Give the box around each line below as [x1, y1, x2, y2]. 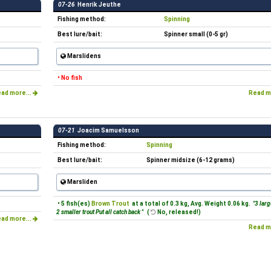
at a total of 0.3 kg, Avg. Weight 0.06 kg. [129, 200, 252, 207]
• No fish [57, 74, 82, 81]
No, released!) [156, 209, 201, 215]
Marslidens [66, 53, 101, 59]
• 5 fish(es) [57, 200, 91, 207]
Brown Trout [91, 200, 129, 207]
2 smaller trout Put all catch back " [56, 209, 145, 215]
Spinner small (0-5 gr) [164, 31, 228, 38]
